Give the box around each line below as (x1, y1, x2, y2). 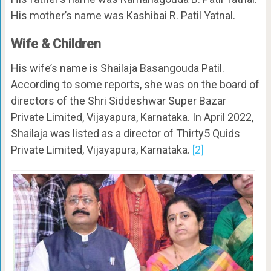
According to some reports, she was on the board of (10, 78, 260, 91)
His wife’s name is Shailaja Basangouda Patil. (10, 62, 224, 75)
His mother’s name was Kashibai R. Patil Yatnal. (10, 9, 235, 22)
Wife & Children (10, 36, 101, 52)
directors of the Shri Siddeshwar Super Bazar (10, 94, 226, 108)
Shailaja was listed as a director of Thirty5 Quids (10, 127, 240, 140)
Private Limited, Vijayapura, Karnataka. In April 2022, (10, 111, 253, 124)
